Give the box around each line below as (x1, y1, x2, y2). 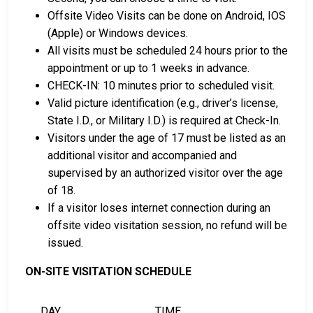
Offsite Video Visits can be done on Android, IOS (48, 9, 286, 23)
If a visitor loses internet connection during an (48, 201, 270, 215)
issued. (48, 236, 83, 250)
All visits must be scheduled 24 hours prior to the (48, 44, 288, 58)
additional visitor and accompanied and (48, 149, 237, 163)
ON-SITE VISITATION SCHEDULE (25, 265, 191, 279)
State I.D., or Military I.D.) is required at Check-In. (48, 114, 281, 128)
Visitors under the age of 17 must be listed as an (48, 131, 286, 145)
